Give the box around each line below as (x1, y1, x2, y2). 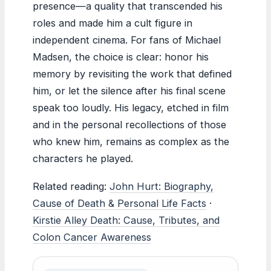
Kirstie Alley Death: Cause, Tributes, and (33, 214, 220, 226)
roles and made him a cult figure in (33, 16, 192, 29)
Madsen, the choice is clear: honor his (33, 50, 209, 63)
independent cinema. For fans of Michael (33, 33, 221, 46)
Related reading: (33, 180, 109, 192)
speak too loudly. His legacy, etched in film (33, 101, 229, 114)
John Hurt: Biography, (109, 180, 214, 192)
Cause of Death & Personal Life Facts (33, 197, 206, 209)
